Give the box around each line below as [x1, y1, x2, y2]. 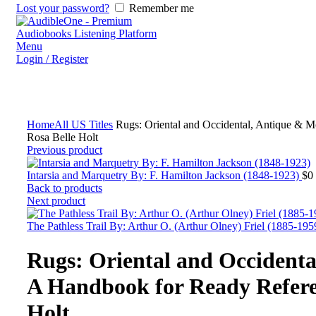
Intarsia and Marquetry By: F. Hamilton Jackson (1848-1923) [27, 169, 302, 181]
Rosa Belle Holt [27, 131, 98, 143]
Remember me [129, 2, 194, 14]
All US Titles [54, 119, 113, 130]
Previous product [27, 144, 102, 156]
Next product [27, 195, 85, 207]
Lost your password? [16, 2, 109, 14]
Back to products [27, 182, 102, 194]
